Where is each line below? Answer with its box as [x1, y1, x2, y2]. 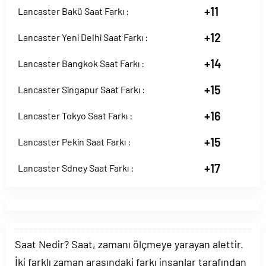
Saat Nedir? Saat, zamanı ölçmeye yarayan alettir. [15, 237, 243, 251]
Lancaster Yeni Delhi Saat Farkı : [18, 31, 148, 43]
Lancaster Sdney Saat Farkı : [18, 162, 134, 173]
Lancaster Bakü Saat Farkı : [18, 5, 129, 17]
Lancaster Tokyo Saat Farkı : [18, 110, 132, 121]
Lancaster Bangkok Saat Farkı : [18, 58, 144, 69]
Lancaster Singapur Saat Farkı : [18, 84, 145, 95]
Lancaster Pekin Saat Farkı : [18, 136, 131, 147]
